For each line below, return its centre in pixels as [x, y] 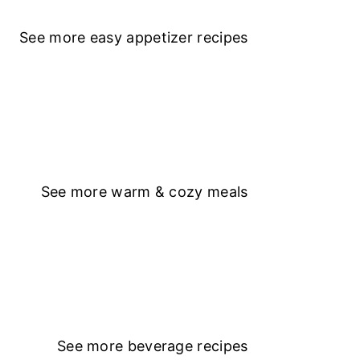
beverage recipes [188, 346]
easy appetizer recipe [165, 38]
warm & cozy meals [180, 192]
